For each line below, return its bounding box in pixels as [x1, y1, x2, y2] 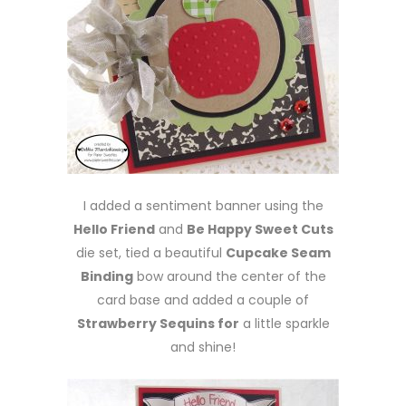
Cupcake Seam [225, 244, 331, 262]
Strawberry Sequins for [76, 314, 239, 333]
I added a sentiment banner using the [82, 197, 324, 215]
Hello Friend [72, 220, 155, 238]
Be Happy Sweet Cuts [186, 220, 333, 238]
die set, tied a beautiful [75, 244, 226, 262]
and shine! [170, 338, 236, 356]
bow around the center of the [132, 267, 326, 285]
